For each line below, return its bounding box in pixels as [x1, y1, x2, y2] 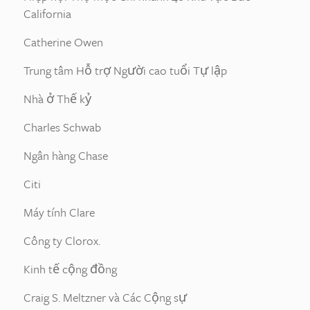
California [24, 5, 71, 22]
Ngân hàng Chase [24, 147, 108, 164]
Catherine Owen [24, 33, 103, 51]
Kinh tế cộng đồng [24, 260, 117, 277]
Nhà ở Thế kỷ [24, 90, 91, 107]
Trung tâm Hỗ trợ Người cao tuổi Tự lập [24, 62, 227, 79]
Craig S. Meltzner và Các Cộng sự [24, 289, 187, 306]
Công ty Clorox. [24, 232, 100, 249]
